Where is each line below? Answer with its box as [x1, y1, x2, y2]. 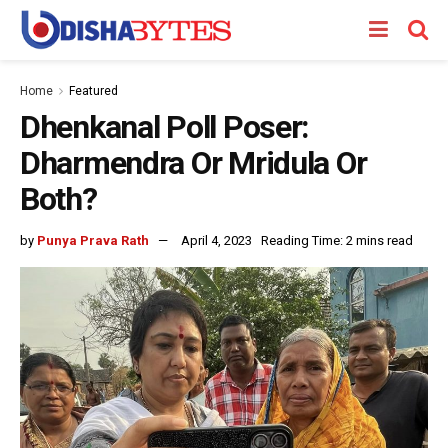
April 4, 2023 [181, 232, 252, 248]
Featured [69, 84, 118, 98]
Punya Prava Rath [37, 232, 149, 248]
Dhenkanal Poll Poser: [20, 108, 310, 146]
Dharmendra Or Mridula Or [20, 144, 367, 182]
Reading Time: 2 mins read [261, 232, 413, 248]
